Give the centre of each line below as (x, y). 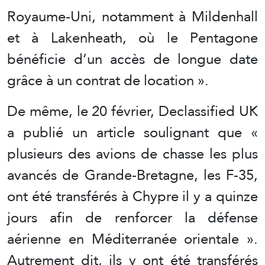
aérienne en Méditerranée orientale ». (132, 239)
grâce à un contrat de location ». (108, 80)
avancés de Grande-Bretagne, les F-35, (132, 175)
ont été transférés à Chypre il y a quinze (132, 196)
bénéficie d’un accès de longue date (132, 59)
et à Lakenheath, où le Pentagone (132, 38)
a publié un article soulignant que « (132, 132)
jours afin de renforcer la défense (132, 218)
